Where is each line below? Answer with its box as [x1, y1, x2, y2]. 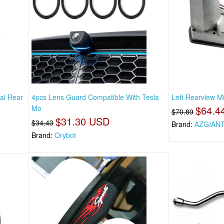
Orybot [54, 129, 76, 140]
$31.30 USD [55, 113, 109, 128]
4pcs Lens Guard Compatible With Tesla [31, 91, 159, 102]
